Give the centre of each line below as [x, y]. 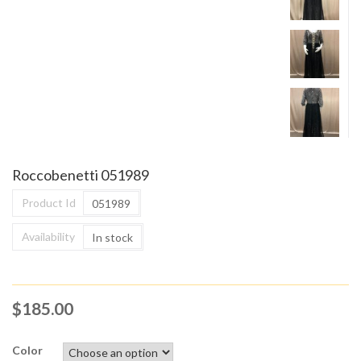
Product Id [49, 202]
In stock [112, 237]
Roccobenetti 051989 [81, 174]
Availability [48, 236]
